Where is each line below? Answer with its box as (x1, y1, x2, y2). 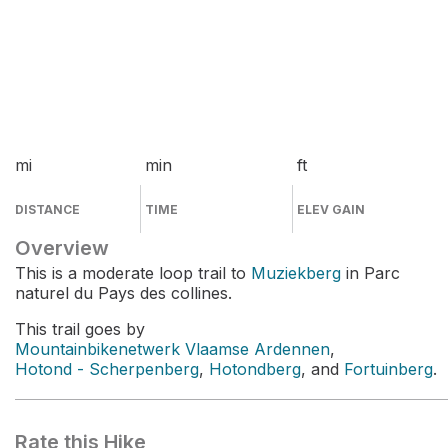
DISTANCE (15, 202, 80, 217)
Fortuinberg (344, 359, 433, 379)
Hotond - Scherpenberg (15, 359, 199, 379)
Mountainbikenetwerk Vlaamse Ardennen (15, 339, 330, 359)
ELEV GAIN (297, 202, 366, 217)
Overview (15, 236, 109, 260)
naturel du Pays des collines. (15, 283, 232, 303)
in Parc (341, 263, 400, 283)
